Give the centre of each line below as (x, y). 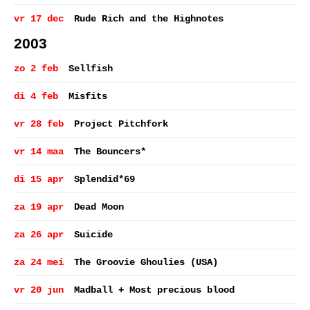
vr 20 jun (39, 290)
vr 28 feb (39, 124)
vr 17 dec (39, 19)
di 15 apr (39, 179)
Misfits (88, 96)
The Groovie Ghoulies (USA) (146, 262)
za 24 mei (39, 262)
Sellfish (91, 69)
